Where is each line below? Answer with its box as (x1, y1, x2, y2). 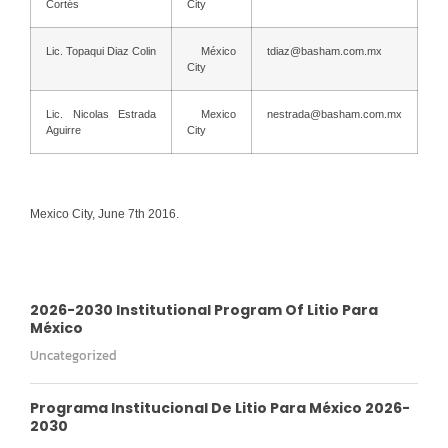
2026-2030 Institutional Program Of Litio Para (30, 299, 378, 320)
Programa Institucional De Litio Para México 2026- (30, 397, 410, 418)
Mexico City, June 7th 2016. (30, 206, 179, 221)
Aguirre (46, 123, 81, 136)
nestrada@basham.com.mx (267, 107, 402, 120)
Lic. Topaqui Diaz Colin (46, 44, 156, 57)
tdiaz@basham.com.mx (267, 44, 382, 57)
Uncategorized (30, 345, 117, 365)
